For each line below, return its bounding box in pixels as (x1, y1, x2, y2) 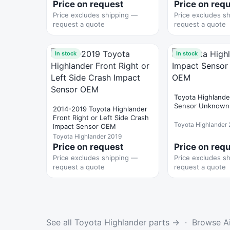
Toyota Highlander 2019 (53, 132, 122, 140)
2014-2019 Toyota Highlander (53, 105, 147, 113)
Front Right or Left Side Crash (53, 113, 149, 122)
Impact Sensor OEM (53, 122, 116, 130)
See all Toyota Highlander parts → (46, 217, 180, 227)
